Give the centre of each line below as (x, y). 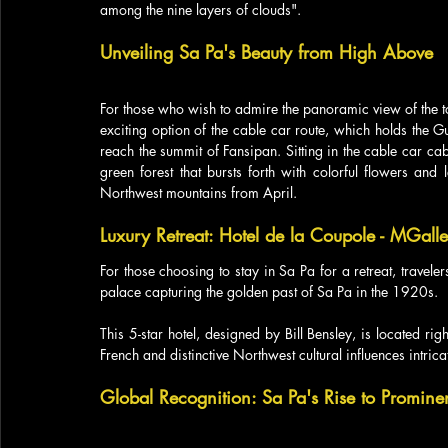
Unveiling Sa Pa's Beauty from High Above (266, 51)
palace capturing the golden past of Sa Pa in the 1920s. (271, 291)
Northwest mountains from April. (198, 192)
